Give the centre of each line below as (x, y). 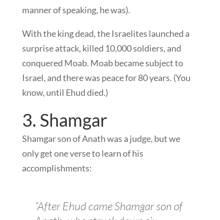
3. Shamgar (65, 120)
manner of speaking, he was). (76, 10)
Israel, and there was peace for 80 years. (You (106, 78)
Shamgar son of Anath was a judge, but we (101, 139)
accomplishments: (57, 168)
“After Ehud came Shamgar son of (109, 206)
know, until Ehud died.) (65, 93)
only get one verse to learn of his (82, 153)
